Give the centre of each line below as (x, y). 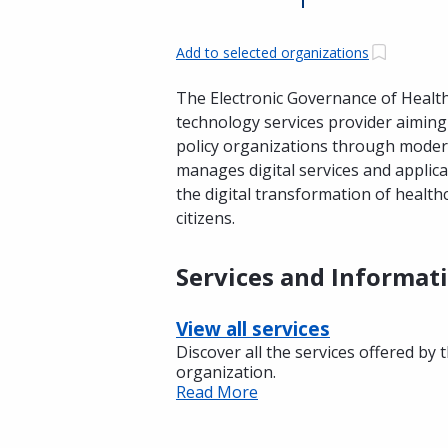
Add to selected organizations (272, 52)
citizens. (205, 218)
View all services (253, 329)
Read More (217, 392)
